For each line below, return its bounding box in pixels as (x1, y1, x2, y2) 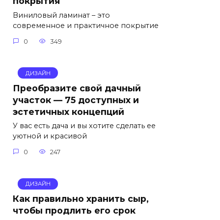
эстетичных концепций (13, 106, 124, 117)
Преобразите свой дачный (13, 82, 141, 93)
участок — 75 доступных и (13, 94, 139, 105)
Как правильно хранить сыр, (13, 193, 149, 204)
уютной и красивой (13, 132, 87, 141)
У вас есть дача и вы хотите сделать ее (13, 121, 156, 131)
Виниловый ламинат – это (13, 11, 110, 20)
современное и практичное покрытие (13, 21, 159, 30)
